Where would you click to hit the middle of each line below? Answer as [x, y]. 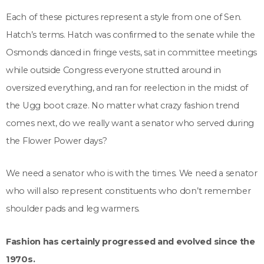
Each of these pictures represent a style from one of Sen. [124, 17]
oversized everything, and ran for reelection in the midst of [127, 88]
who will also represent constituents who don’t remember [128, 191]
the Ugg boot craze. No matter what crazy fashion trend [123, 105]
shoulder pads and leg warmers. [73, 209]
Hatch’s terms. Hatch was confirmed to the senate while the [131, 34]
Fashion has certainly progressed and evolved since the [131, 241]
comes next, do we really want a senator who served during [130, 123]
